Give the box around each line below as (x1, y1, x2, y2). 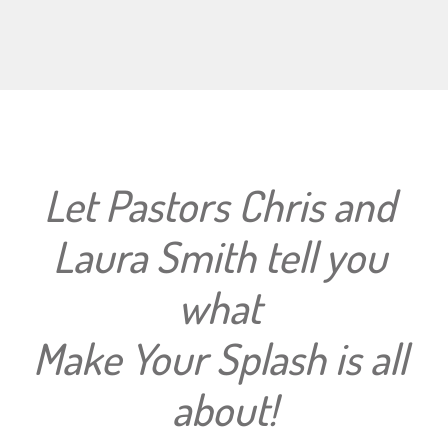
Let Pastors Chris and (44, 177, 395, 232)
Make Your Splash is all (32, 330, 407, 385)
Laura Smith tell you (52, 228, 387, 283)
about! (171, 381, 277, 436)
